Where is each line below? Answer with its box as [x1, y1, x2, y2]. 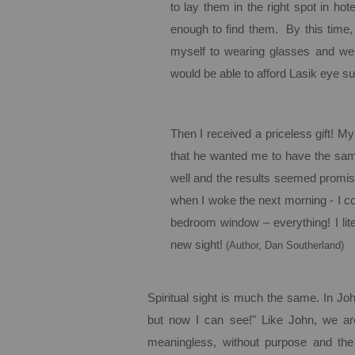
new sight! [170, 239, 223, 251]
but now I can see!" [147, 314, 256, 326]
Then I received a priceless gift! [170, 128, 334, 140]
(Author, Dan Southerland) [225, 239, 344, 251]
